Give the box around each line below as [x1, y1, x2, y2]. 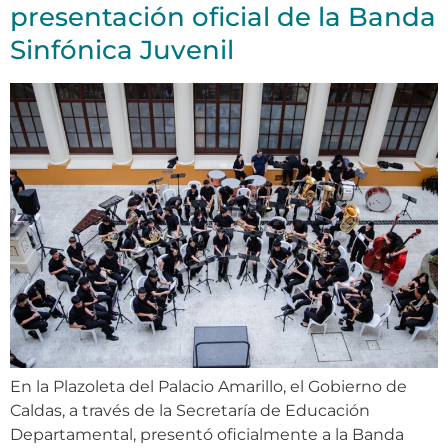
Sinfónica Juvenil [10, 33, 234, 66]
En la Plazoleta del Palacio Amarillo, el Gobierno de [10, 377, 407, 397]
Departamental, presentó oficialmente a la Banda [10, 425, 404, 445]
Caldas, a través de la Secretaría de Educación [10, 401, 370, 421]
